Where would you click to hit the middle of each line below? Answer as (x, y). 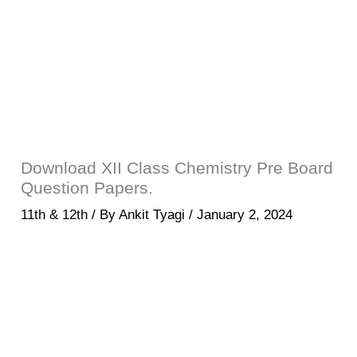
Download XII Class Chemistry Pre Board (177, 167)
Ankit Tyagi (154, 214)
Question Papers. (87, 187)
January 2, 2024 (245, 214)
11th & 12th (55, 214)
